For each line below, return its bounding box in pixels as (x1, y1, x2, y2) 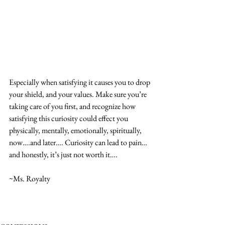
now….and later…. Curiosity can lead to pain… (9, 137, 147, 148)
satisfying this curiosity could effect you (9, 113, 130, 124)
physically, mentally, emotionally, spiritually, (9, 125, 143, 136)
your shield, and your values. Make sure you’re (9, 89, 148, 100)
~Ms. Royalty (9, 173, 50, 184)
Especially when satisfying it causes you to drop (9, 77, 152, 88)
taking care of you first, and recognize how (9, 101, 137, 112)
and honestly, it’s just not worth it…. (9, 149, 118, 160)
